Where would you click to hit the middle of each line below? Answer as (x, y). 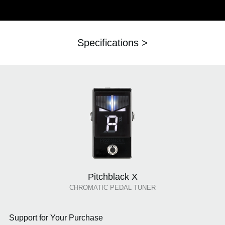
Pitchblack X (113, 177)
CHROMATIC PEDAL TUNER (113, 187)
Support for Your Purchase (56, 217)
